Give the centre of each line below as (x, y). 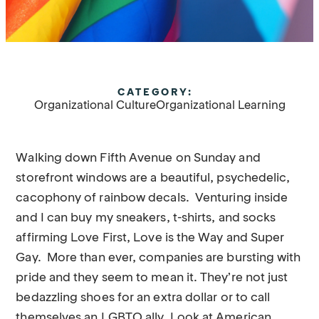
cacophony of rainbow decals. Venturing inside (152, 198)
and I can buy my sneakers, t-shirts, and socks (146, 218)
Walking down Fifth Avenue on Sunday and (138, 158)
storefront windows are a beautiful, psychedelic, (153, 178)
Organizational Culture (95, 106)
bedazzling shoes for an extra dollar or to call (143, 298)
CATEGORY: (155, 93)
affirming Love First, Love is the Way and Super (150, 238)
